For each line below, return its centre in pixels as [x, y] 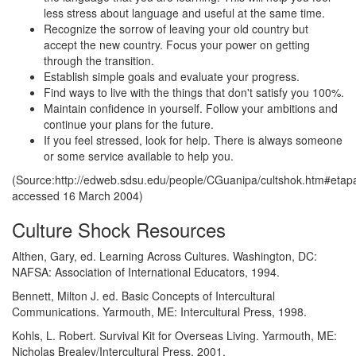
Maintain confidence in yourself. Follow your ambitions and [191, 108]
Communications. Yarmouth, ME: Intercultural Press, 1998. [159, 312]
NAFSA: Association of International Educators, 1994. [146, 272]
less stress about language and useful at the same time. [184, 13]
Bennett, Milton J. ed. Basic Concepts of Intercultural [143, 296]
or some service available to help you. [139, 156]
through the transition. [99, 61]
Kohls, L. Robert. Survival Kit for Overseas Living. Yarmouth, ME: [174, 336]
